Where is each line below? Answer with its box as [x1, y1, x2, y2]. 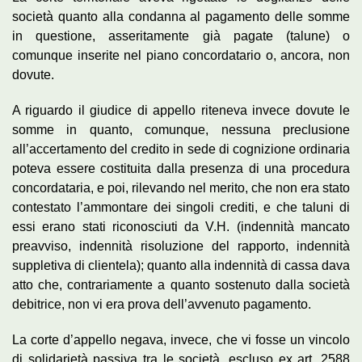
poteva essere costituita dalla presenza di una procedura [12, 161, 350, 175]
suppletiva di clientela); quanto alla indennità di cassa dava [12, 258, 350, 272]
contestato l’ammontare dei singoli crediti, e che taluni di [12, 200, 350, 214]
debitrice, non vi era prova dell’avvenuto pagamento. [12, 297, 311, 311]
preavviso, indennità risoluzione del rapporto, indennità [12, 238, 350, 253]
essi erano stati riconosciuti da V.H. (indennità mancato [12, 219, 350, 234]
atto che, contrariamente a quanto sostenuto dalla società [12, 277, 350, 292]
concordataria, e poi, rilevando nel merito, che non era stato [12, 180, 350, 195]
